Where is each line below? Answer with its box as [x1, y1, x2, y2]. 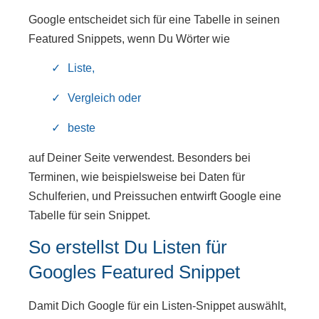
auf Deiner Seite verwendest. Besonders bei [28, 152, 251, 164]
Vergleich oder [68, 92, 142, 105]
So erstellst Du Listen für [28, 237, 227, 258]
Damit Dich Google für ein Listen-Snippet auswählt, [28, 300, 286, 313]
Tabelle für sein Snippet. [28, 209, 150, 222]
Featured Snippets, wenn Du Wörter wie [28, 32, 230, 45]
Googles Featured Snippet [28, 262, 240, 283]
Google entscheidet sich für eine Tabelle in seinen [28, 13, 280, 26]
